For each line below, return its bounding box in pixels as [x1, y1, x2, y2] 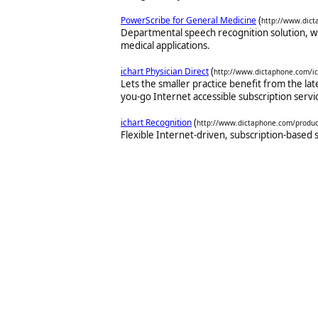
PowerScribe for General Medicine [121, 13, 256, 26]
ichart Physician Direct [121, 65, 209, 77]
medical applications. [121, 38, 210, 52]
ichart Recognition [121, 116, 192, 128]
